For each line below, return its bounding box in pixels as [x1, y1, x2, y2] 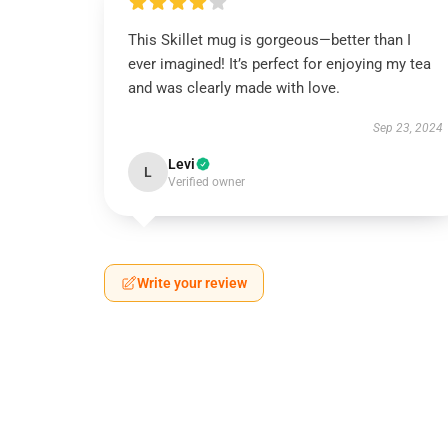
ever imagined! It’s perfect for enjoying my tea [128, 55, 431, 73]
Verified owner [168, 175, 245, 189]
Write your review [137, 275, 247, 291]
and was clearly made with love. [128, 79, 340, 97]
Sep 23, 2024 [372, 121, 443, 135]
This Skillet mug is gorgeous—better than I [128, 31, 411, 49]
